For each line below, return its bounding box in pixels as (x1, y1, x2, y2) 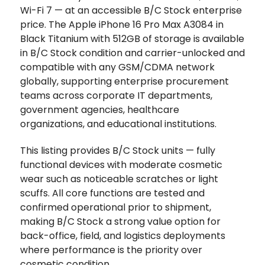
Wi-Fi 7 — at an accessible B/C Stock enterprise (20, 3, 242, 17)
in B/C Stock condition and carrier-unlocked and (20, 46, 245, 60)
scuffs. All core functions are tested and (20, 186, 205, 200)
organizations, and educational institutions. (20, 117, 216, 131)
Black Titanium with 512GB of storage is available (20, 31, 244, 46)
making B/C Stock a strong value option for (20, 214, 221, 228)
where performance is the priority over (20, 243, 202, 257)
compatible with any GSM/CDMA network (20, 60, 215, 74)
